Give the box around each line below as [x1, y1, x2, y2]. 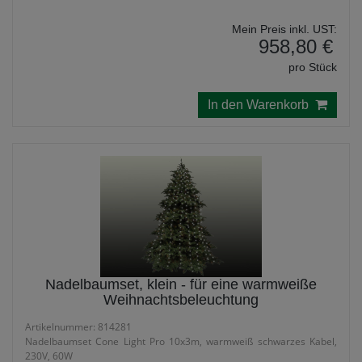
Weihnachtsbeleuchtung [103, 292, 259, 308]
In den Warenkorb [208, 98, 315, 112]
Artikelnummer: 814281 [25, 320, 132, 334]
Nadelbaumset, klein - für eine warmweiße [45, 276, 317, 293]
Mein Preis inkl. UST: [232, 23, 337, 36]
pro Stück [288, 61, 337, 74]
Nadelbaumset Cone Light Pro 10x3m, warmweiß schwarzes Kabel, [25, 335, 337, 348]
